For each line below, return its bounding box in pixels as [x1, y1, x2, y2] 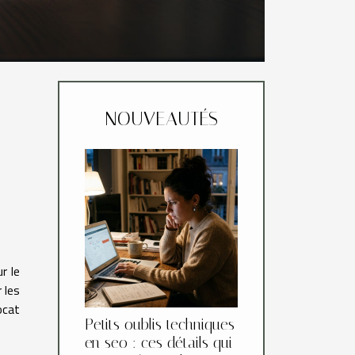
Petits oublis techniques [85, 315, 235, 334]
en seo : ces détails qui [85, 334, 232, 353]
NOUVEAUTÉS [105, 108, 218, 131]
